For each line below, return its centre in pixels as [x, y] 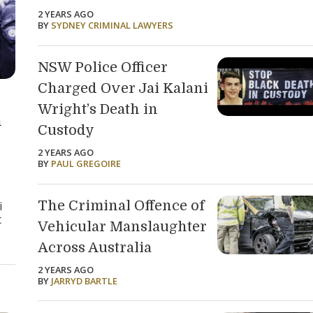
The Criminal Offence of [122, 205]
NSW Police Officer [103, 67]
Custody [66, 130]
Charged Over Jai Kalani [123, 88]
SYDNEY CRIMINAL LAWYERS [112, 25]
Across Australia [95, 247]
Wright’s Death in [98, 109]
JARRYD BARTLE [85, 281]
